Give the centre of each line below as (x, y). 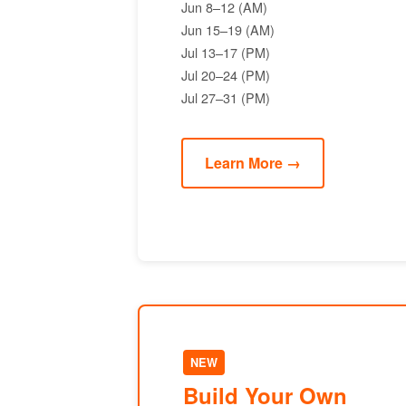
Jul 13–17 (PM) (226, 52)
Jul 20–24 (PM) (226, 75)
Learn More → (253, 163)
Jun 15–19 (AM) (228, 29)
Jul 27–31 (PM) (226, 97)
